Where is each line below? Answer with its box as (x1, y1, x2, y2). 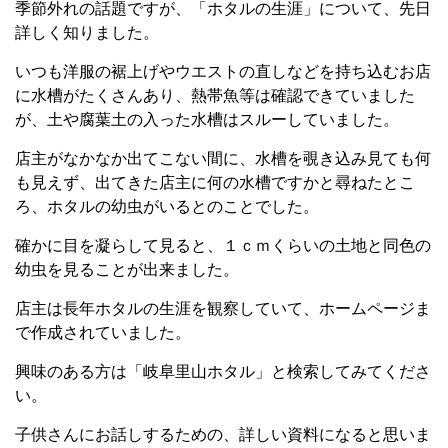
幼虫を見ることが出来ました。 (15, 261, 239, 278)
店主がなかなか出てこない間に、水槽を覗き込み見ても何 (15, 150, 431, 167)
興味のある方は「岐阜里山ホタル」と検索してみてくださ (15, 363, 431, 380)
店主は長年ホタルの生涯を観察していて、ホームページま (15, 300, 431, 317)
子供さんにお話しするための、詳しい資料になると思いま (15, 426, 431, 443)
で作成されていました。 (15, 324, 191, 341)
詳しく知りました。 (15, 24, 159, 41)
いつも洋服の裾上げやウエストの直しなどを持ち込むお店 (15, 63, 431, 80)
